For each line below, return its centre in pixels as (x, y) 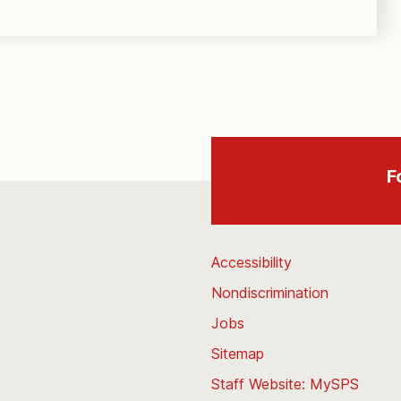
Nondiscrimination (270, 293)
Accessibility (252, 262)
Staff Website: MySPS (285, 384)
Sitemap (238, 354)
